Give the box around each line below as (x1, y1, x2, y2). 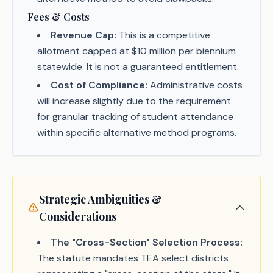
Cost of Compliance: (51, 79, 147, 91)
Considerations (39, 209, 117, 224)
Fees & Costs (27, 10, 90, 23)
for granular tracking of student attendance (37, 110, 233, 123)
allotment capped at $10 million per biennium (37, 44, 236, 57)
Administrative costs (147, 79, 243, 91)
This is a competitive (116, 29, 210, 41)
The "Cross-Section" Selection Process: (51, 236, 243, 249)
